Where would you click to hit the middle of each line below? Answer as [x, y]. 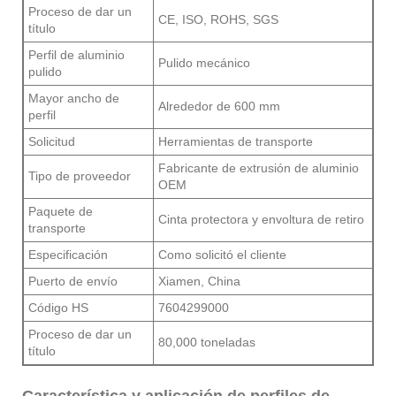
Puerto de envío [73, 281]
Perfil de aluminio [76, 54]
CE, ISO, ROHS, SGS [218, 19]
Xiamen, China [199, 281]
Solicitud [52, 141]
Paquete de [61, 211]
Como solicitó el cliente [222, 254]
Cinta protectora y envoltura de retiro [261, 219]
